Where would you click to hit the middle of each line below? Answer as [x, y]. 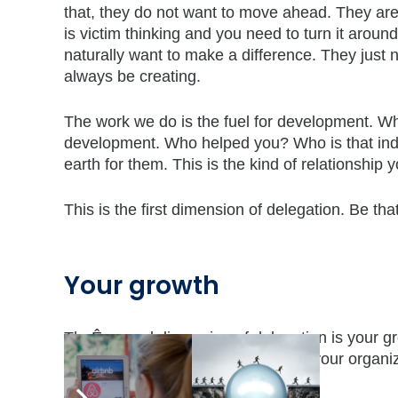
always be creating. [132, 76]
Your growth [142, 286]
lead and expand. [125, 380]
